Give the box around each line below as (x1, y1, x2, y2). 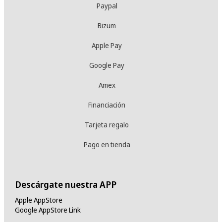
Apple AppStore (14, 195, 62, 205)
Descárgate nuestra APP (14, 178, 116, 190)
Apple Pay (92, 40, 122, 50)
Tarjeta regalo (85, 119, 129, 129)
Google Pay (89, 60, 125, 70)
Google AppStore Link (14, 205, 81, 215)
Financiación (88, 100, 126, 110)
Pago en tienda (83, 139, 130, 149)
